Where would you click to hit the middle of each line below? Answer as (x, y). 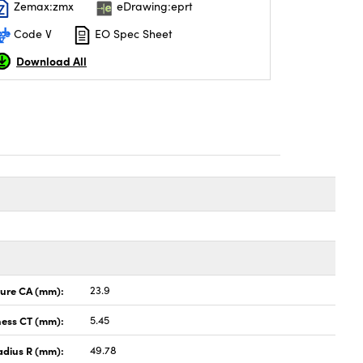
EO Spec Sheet (132, 33)
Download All (51, 60)
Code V (31, 33)
